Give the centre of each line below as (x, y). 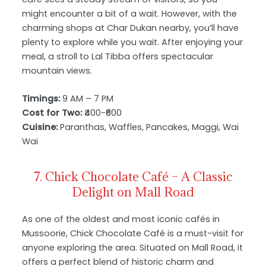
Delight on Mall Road (133, 192)
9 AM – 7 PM (87, 98)
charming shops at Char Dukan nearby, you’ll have (131, 28)
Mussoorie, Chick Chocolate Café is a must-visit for (133, 233)
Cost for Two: (52, 113)
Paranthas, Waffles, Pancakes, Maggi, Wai (148, 127)
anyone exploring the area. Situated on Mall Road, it (133, 247)
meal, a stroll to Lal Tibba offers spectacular (118, 56)
